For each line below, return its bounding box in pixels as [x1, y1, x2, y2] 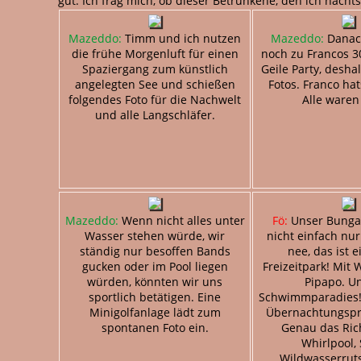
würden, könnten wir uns [87, 273, 222, 289]
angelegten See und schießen [74, 76, 235, 92]
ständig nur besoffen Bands [79, 243, 230, 259]
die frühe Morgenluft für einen [71, 45, 239, 61]
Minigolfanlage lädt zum [89, 304, 221, 320]
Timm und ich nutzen [122, 30, 241, 46]
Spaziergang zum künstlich [81, 60, 228, 77]
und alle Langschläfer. [94, 106, 215, 122]
